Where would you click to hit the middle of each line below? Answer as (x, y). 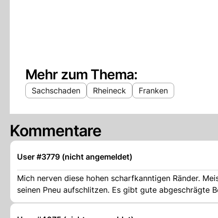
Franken (153, 90)
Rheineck (109, 90)
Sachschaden (56, 90)
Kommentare (56, 130)
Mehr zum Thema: (82, 74)
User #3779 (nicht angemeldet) (75, 156)
